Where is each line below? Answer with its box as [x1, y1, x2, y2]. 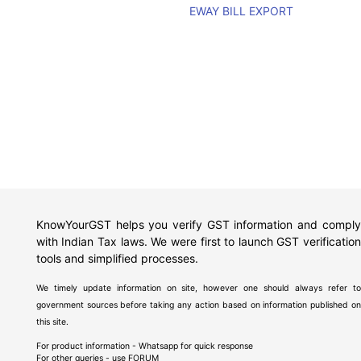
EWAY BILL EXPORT [189, 4, 294, 18]
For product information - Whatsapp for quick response [35, 341, 253, 351]
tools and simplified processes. [35, 251, 198, 265]
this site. [35, 317, 68, 327]
